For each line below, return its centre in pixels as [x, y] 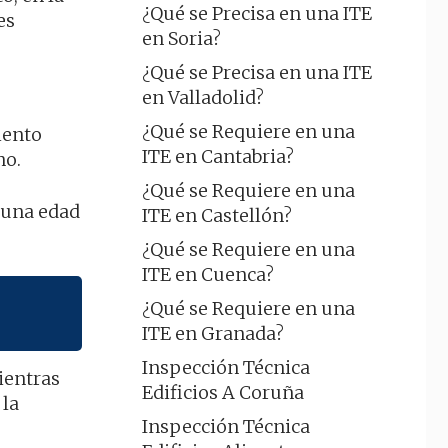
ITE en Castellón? [217, 215]
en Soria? [181, 38]
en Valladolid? [203, 97]
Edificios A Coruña [223, 392]
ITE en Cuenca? [208, 274]
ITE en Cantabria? [218, 156]
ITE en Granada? [213, 333]
